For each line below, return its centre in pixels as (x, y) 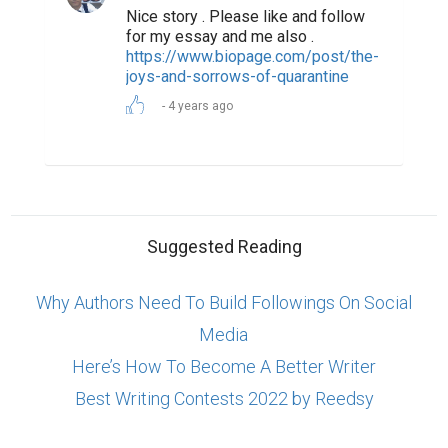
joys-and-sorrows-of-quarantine (237, 77)
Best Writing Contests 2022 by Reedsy (224, 398)
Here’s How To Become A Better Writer (224, 366)
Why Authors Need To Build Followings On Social (224, 302)
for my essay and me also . (220, 37)
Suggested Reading (224, 246)
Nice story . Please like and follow (245, 17)
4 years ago (200, 106)
